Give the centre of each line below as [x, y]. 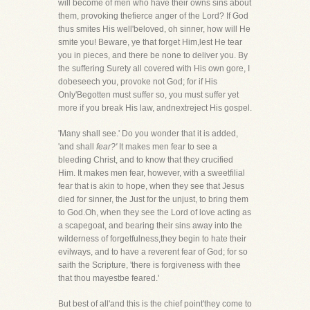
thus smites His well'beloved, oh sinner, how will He [154, 29]
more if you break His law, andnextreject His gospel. [155, 108]
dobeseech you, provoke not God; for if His [138, 82]
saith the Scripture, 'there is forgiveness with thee [149, 265]
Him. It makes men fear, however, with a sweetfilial [152, 173]
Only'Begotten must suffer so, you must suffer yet [148, 95]
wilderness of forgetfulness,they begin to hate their [152, 239]
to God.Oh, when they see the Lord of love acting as [155, 212]
